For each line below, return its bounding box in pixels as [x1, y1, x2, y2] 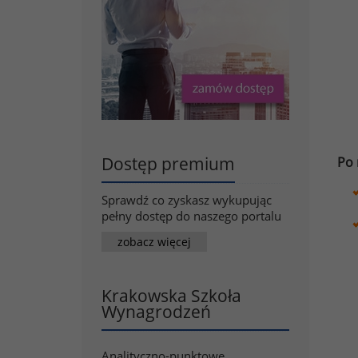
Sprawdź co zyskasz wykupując [101, 192, 272, 208]
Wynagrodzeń [101, 300, 211, 323]
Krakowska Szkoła [101, 284, 241, 307]
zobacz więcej [117, 233, 191, 249]
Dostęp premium [101, 153, 235, 175]
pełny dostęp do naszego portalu [101, 208, 281, 224]
